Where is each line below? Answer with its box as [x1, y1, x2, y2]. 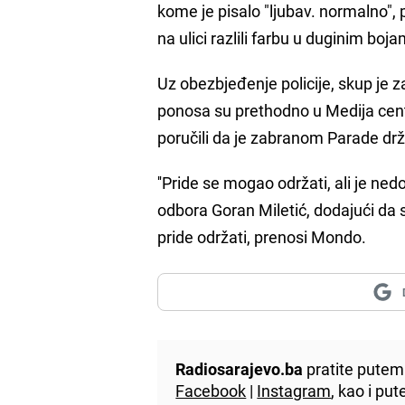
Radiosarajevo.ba [175, 357, 304, 380]
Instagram [257, 379, 332, 401]
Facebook [175, 379, 247, 401]
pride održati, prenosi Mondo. [157, 225, 367, 248]
